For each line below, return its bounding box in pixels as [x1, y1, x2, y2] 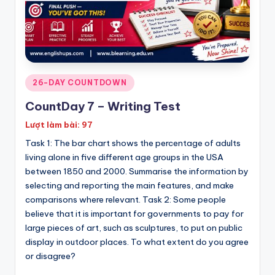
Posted [25, 76, 53, 86]
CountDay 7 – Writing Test [25, 98, 180, 114]
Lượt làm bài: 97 [25, 119, 93, 130]
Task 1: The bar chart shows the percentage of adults [25, 137, 241, 149]
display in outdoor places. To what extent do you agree [25, 236, 249, 247]
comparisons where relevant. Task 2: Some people [25, 193, 226, 205]
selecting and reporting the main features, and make [25, 179, 234, 191]
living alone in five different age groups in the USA [25, 151, 223, 163]
